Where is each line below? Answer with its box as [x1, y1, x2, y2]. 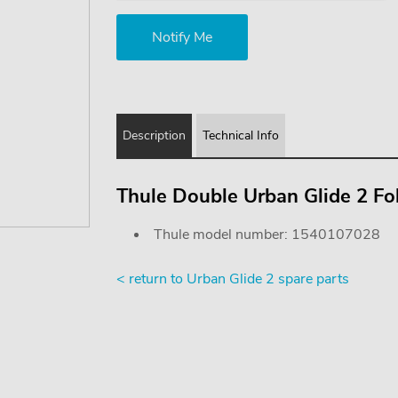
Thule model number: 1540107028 [153, 225, 380, 244]
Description [122, 127, 186, 144]
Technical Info [202, 127, 279, 144]
